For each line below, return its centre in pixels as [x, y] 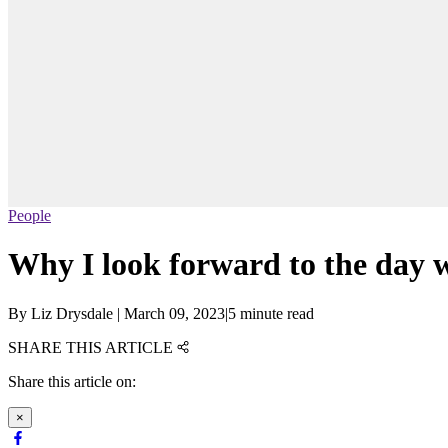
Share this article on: [72, 381]
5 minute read [271, 313]
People [29, 216]
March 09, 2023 [174, 313]
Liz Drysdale [72, 313]
